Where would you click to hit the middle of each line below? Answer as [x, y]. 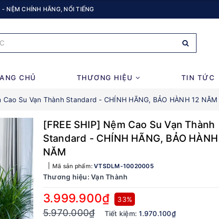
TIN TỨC [198, 78]
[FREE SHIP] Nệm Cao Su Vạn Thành [129, 125]
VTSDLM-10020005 [124, 166]
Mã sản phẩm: [72, 166]
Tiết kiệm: [122, 214]
